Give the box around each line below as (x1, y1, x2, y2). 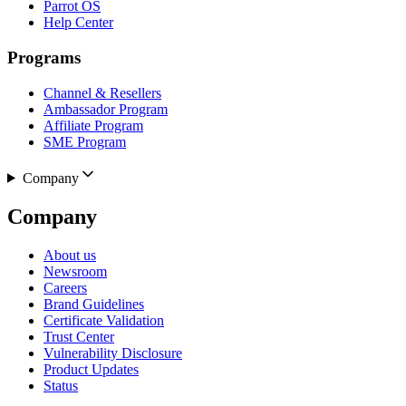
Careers (43, 279, 87, 295)
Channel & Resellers (43, 84, 161, 101)
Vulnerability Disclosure (43, 344, 182, 361)
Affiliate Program (43, 117, 143, 133)
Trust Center (43, 328, 114, 344)
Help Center (43, 14, 113, 31)
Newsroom (43, 263, 107, 279)
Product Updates (43, 361, 139, 377)
